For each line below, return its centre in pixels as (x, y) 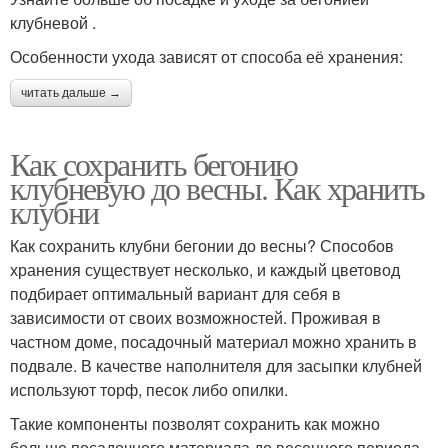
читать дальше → (71, 92)
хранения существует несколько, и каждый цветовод (205, 269)
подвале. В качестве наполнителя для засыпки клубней (216, 365)
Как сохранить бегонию (154, 163)
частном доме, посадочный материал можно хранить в (213, 341)
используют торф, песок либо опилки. (149, 389)
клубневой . (53, 22)
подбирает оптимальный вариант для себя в (175, 293)
